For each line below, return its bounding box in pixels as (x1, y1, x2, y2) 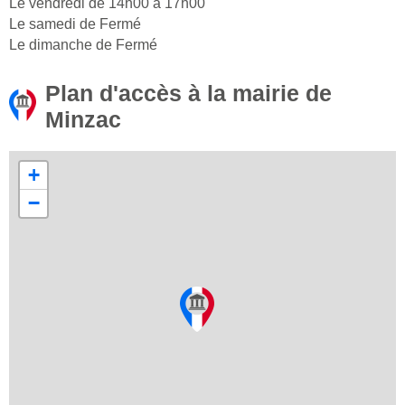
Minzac (45, 107, 121, 133)
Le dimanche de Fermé (9, 37, 157, 53)
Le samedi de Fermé (9, 16, 141, 33)
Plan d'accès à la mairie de (45, 80, 332, 107)
